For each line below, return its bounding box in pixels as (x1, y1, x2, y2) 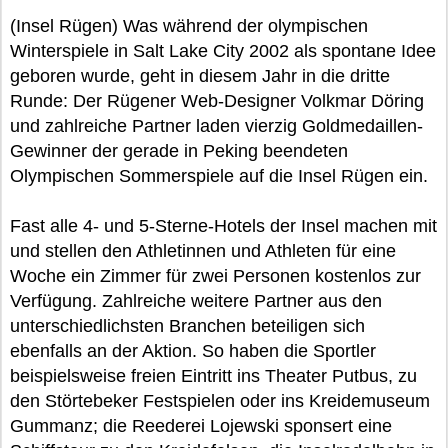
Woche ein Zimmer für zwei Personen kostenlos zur (10, 266, 421, 286)
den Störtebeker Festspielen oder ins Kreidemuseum (10, 391, 430, 411)
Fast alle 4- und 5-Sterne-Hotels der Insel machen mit (10, 216, 437, 236)
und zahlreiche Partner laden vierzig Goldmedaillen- (10, 116, 423, 136)
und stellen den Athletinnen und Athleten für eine (10, 241, 396, 261)
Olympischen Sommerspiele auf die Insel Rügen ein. (10, 166, 428, 186)
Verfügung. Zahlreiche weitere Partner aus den (10, 291, 382, 311)
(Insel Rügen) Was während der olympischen (10, 16, 368, 36)
